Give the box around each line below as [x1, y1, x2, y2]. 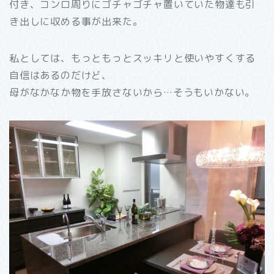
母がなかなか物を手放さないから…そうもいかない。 [9, 85, 256, 99]
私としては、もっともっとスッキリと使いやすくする [9, 51, 256, 65]
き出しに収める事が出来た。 [9, 14, 143, 28]
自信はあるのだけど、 [9, 68, 112, 82]
